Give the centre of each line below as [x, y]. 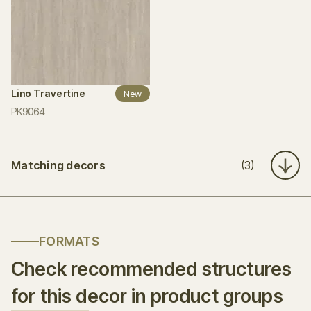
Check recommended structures [152, 269]
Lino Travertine [48, 93]
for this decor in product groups [147, 296]
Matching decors [58, 165]
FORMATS [69, 241]
